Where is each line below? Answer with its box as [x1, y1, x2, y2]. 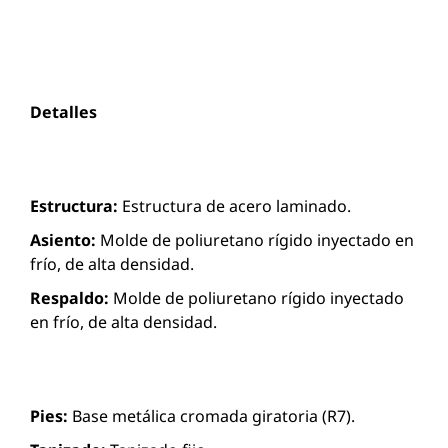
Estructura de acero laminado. [118, 194, 351, 217]
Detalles [30, 100, 97, 123]
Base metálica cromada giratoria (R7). [68, 404, 355, 427]
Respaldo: [30, 286, 109, 309]
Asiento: [30, 228, 96, 251]
